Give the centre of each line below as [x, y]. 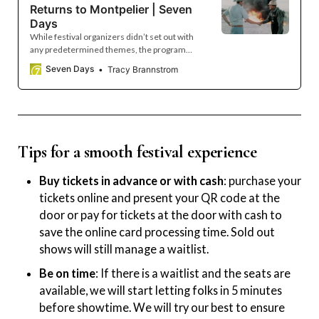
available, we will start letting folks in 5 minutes [161, 290]
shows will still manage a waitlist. [124, 249]
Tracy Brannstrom [143, 69]
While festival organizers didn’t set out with [112, 37]
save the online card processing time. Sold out [157, 231]
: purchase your [262, 180]
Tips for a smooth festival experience [137, 152]
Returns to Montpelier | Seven [111, 10]
